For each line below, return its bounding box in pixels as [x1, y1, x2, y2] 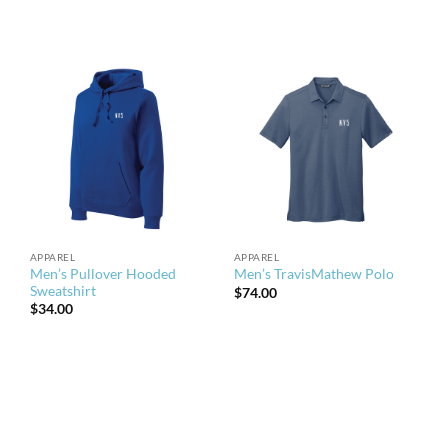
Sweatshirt [29, 282, 96, 299]
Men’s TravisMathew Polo [233, 266, 394, 283]
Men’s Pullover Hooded [29, 265, 176, 282]
